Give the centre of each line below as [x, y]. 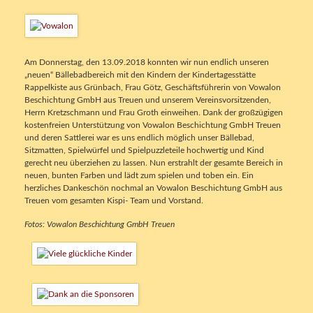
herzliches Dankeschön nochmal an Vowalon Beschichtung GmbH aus [153, 188]
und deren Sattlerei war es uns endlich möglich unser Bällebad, [139, 138]
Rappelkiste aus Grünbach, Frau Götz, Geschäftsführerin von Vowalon [152, 88]
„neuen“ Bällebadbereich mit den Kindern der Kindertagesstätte [140, 75]
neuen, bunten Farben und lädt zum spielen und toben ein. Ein [139, 176]
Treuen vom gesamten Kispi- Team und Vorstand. [114, 201]
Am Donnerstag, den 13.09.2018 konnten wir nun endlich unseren [146, 63]
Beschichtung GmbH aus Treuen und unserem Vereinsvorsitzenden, [147, 100]
